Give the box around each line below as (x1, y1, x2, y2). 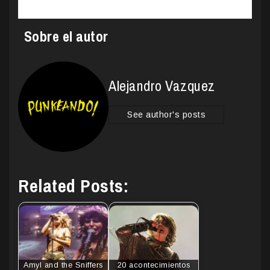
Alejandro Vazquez (108, 75, 215, 95)
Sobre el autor (24, 26, 108, 46)
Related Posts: (18, 174, 128, 198)
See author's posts (127, 109, 206, 119)
